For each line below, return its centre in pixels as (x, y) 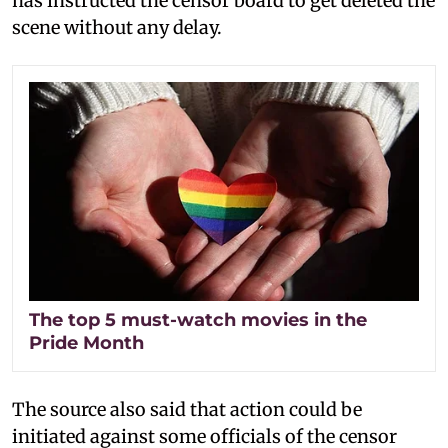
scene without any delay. (117, 27)
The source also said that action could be (187, 410)
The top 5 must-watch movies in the (198, 320)
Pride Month (86, 343)
